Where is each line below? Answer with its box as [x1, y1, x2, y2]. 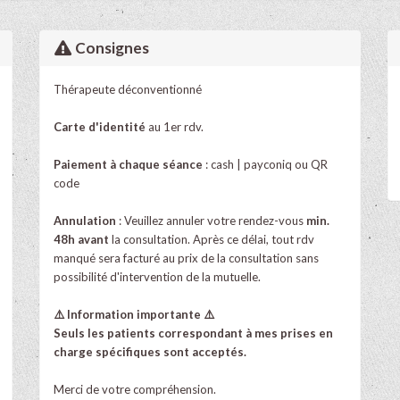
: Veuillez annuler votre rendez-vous [116, 212, 306, 228]
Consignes [72, 37, 150, 57]
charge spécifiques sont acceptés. [54, 344, 246, 359]
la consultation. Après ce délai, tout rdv [109, 231, 314, 246]
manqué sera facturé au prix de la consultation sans [54, 250, 319, 265]
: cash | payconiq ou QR [205, 156, 328, 171]
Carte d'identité [54, 119, 148, 134]
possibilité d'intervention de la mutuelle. [54, 269, 261, 284]
